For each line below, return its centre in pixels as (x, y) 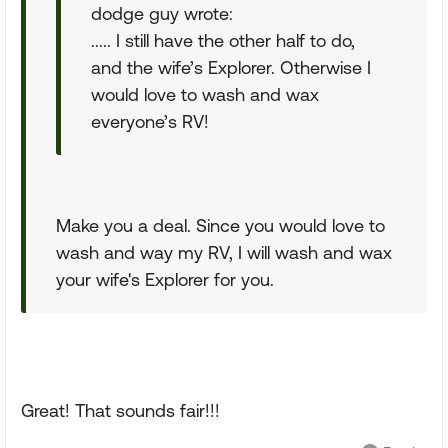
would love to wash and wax (205, 94)
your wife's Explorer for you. (165, 279)
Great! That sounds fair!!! (120, 410)
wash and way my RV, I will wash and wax (224, 252)
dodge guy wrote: (162, 13)
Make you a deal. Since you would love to (220, 225)
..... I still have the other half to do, (223, 40)
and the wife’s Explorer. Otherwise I (231, 67)
